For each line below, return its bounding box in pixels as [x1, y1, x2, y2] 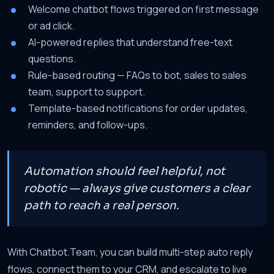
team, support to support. [28, 85, 145, 98]
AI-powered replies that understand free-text [28, 35, 232, 49]
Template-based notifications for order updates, [28, 102, 248, 115]
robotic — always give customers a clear [24, 181, 250, 195]
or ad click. [28, 19, 75, 32]
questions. [28, 52, 76, 65]
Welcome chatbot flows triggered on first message [28, 2, 259, 16]
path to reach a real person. [24, 198, 179, 212]
